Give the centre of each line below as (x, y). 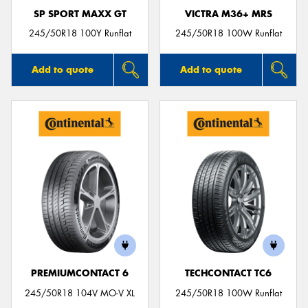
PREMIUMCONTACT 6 (80, 274)
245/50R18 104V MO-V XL (80, 293)
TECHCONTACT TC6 (228, 274)
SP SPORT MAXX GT (80, 14)
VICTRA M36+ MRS (228, 14)
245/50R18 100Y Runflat (80, 34)
